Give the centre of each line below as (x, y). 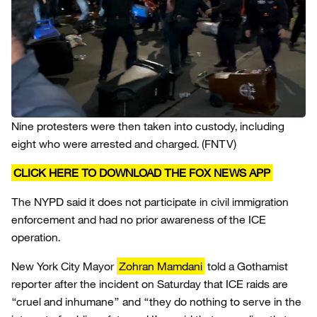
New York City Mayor (64, 266)
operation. (36, 237)
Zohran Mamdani (161, 266)
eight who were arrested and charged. (105, 144)
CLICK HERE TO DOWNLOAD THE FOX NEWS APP (142, 173)
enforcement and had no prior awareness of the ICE (139, 219)
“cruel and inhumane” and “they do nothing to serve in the (156, 301)
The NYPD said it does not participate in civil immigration (150, 202)
